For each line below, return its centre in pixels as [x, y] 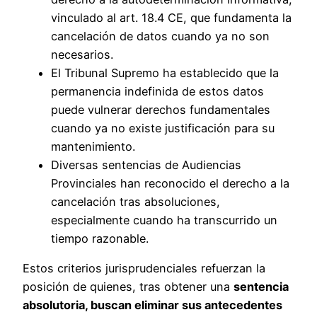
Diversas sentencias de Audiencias [146, 165]
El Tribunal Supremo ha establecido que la [165, 73]
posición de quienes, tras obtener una [128, 287]
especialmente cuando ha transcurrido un [164, 220]
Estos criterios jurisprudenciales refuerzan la [144, 269]
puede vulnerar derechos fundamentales [161, 110]
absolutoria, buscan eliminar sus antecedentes [152, 305]
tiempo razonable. [100, 239]
